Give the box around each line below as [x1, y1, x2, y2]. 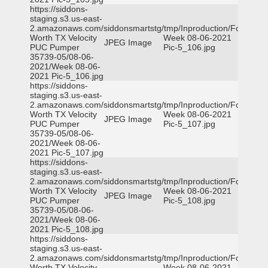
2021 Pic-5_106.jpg [30, 71, 103, 81]
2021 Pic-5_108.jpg [30, 224, 103, 234]
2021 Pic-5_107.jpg [30, 148, 103, 157]
